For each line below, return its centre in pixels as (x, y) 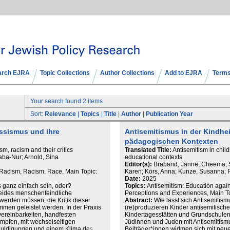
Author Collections (127, 73)
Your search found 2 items (66, 101)
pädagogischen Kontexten (171, 141)
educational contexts (153, 157)
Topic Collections (65, 73)
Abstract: (138, 200)
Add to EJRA (184, 73)
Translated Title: (148, 150)
